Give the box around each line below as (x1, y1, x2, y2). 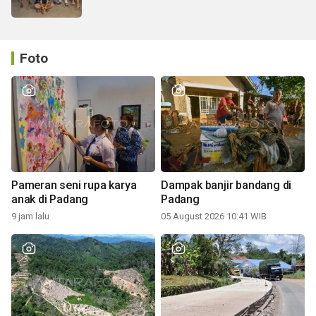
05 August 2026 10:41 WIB (161, 210, 267, 221)
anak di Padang (11, 192, 89, 206)
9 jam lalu (11, 210, 49, 221)
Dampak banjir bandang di (161, 178, 292, 192)
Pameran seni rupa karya (11, 178, 137, 192)
